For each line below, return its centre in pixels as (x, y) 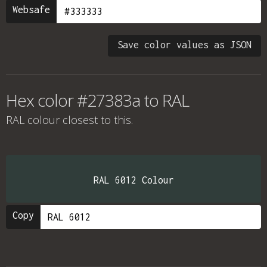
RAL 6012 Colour (133, 180)
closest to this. (96, 120)
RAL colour (33, 120)
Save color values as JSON (184, 45)
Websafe (31, 10)
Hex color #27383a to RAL (97, 100)
